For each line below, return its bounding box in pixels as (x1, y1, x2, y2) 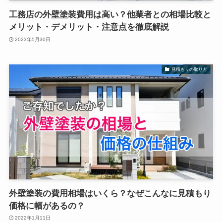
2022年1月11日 (15, 215, 51, 221)
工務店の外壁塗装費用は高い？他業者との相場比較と (8, 10, 211, 20)
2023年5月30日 (15, 36, 51, 42)
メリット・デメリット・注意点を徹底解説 (8, 22, 169, 32)
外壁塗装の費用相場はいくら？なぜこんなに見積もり (8, 188, 211, 198)
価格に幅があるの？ (8, 201, 85, 211)
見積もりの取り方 (171, 66, 207, 72)
